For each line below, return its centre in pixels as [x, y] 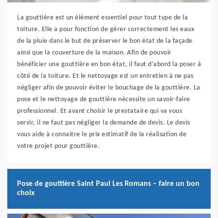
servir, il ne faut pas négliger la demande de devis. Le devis [104, 123]
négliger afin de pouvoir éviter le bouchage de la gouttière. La [109, 88]
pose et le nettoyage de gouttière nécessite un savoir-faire [104, 100]
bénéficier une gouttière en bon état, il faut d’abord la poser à [109, 65]
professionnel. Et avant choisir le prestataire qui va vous [100, 111]
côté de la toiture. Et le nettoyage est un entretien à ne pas [105, 76]
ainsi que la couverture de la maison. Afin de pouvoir [94, 53]
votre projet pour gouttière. [58, 146]
